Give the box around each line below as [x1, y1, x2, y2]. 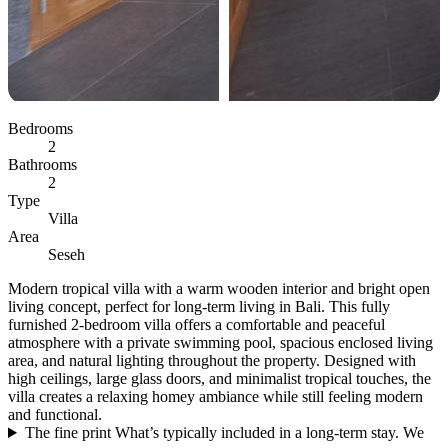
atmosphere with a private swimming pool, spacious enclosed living [8, 334, 433, 351]
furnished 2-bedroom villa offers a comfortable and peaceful [8, 316, 385, 333]
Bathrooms [8, 156, 77, 173]
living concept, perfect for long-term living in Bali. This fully [8, 298, 390, 315]
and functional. [8, 406, 102, 423]
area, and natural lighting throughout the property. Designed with [8, 352, 416, 369]
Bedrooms [8, 120, 73, 137]
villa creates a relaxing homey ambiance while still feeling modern [8, 388, 423, 405]
